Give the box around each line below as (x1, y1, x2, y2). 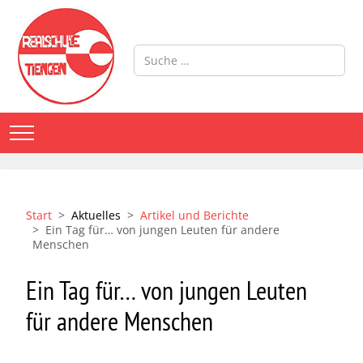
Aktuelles (71, 207, 121, 223)
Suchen (132, 44, 173, 60)
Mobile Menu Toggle (21, 123, 132, 139)
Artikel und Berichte (140, 207, 249, 223)
